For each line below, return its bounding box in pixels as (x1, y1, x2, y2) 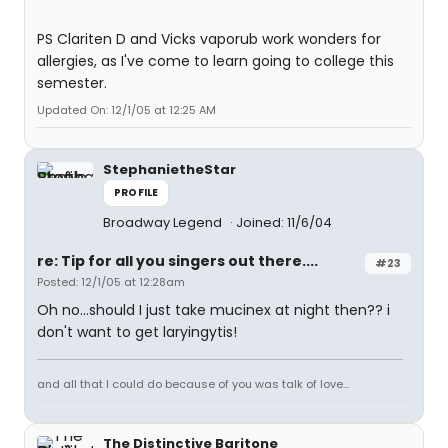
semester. (37, 73, 107, 93)
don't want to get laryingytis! (37, 322, 237, 342)
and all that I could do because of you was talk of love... (37, 376, 349, 392)
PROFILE (114, 185, 159, 200)
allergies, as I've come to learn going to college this (37, 51, 394, 71)
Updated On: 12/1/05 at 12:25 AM (37, 102, 216, 118)
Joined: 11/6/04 (236, 213, 332, 232)
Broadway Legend (103, 213, 225, 232)
